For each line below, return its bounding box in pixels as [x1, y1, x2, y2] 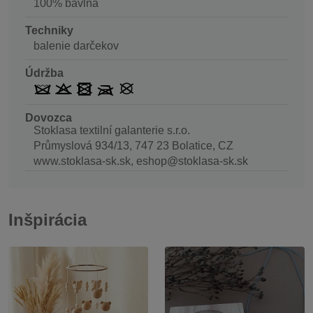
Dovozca [25, 112, 72, 124]
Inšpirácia [8, 210, 87, 229]
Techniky [25, 24, 73, 36]
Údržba [25, 66, 64, 79]
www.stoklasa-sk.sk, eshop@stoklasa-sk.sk [34, 155, 248, 168]
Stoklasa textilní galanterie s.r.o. [34, 124, 190, 137]
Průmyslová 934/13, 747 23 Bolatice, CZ [34, 140, 233, 152]
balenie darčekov [34, 39, 119, 52]
